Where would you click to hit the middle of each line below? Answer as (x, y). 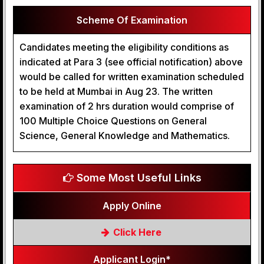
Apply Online (132, 206)
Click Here (136, 232)
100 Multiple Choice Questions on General (113, 121)
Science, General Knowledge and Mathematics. (125, 136)
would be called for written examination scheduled (132, 77)
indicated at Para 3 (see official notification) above (131, 62)
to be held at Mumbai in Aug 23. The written (116, 91)
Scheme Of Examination (132, 20)
